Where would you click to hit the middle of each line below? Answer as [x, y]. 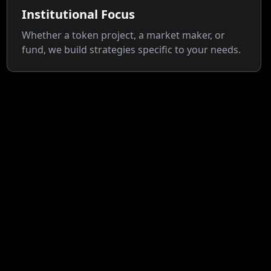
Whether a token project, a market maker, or [123, 35]
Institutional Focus [78, 14]
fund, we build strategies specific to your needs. [131, 50]
